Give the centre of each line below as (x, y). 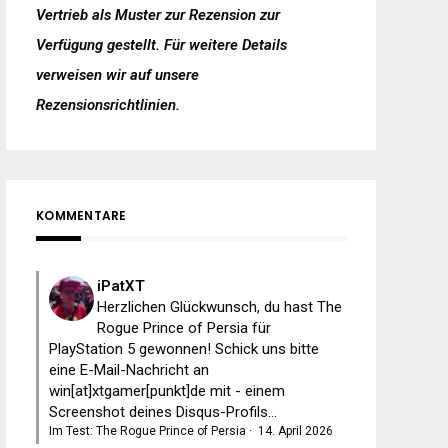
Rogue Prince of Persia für (184, 327)
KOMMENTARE (81, 215)
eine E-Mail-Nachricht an (129, 369)
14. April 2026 (295, 430)
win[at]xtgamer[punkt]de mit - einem (167, 390)
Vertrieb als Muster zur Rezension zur (158, 14)
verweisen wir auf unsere (117, 74)
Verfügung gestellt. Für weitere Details (161, 44)
